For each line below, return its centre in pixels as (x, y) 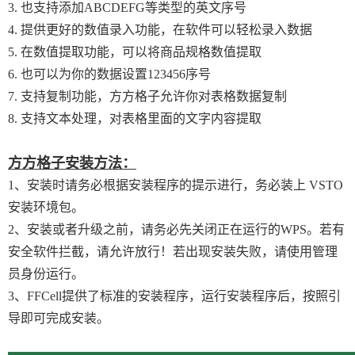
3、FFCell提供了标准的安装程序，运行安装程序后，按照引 (174, 296)
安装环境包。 (46, 207)
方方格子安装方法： (72, 163)
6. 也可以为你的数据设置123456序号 (109, 74)
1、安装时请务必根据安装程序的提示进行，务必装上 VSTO (176, 185)
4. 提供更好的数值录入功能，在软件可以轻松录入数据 (160, 30)
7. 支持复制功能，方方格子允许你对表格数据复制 (147, 96)
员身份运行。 (46, 274)
